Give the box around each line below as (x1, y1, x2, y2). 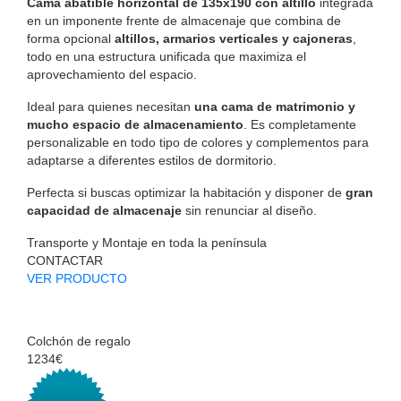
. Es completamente (243, 116, 356, 132)
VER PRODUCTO (27, 270, 127, 286)
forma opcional (27, 30, 115, 46)
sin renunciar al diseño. (182, 202, 317, 218)
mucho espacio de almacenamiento (27, 116, 243, 132)
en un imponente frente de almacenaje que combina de (27, 13, 341, 28)
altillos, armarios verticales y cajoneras (115, 30, 353, 46)
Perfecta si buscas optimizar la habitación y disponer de (27, 184, 346, 200)
